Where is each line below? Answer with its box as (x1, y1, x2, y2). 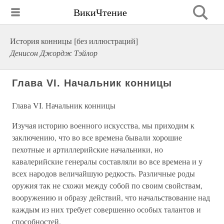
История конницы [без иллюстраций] (10, 35, 138, 46)
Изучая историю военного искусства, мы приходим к (12, 120, 194, 130)
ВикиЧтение (73, 5, 127, 19)
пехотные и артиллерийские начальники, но (12, 144, 163, 154)
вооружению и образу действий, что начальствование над (12, 192, 210, 202)
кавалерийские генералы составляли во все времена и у (12, 156, 202, 166)
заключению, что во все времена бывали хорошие (12, 132, 182, 142)
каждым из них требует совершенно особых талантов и (12, 204, 201, 214)
